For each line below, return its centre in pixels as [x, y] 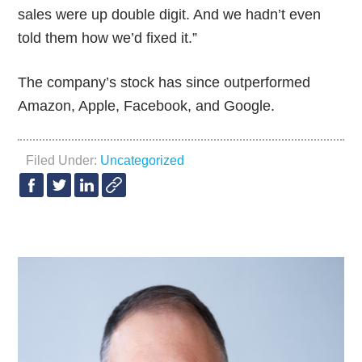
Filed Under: [63, 160]
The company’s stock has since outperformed [164, 82]
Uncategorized [143, 160]
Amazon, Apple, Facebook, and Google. [147, 106]
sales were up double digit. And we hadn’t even [170, 15]
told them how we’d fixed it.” [108, 38]
